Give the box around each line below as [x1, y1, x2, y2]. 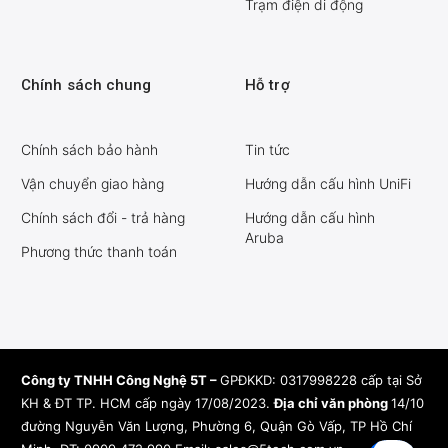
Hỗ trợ [245, 76, 290, 95]
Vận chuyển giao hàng [21, 175, 164, 193]
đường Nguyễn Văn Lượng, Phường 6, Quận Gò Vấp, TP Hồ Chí [21, 418, 412, 435]
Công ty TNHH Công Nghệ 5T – [21, 372, 220, 389]
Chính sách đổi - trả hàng [21, 209, 185, 227]
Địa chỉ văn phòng [274, 395, 391, 412]
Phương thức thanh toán [21, 243, 177, 261]
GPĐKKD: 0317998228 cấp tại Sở [220, 372, 422, 389]
